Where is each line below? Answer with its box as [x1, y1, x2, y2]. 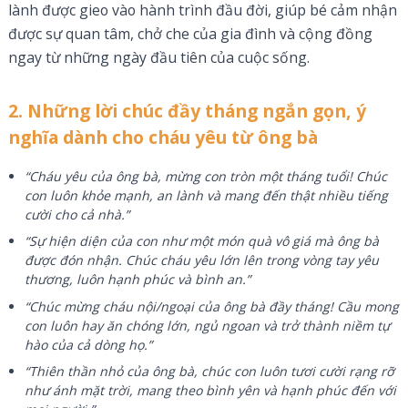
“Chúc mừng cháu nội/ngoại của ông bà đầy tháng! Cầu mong [25, 297, 400, 315]
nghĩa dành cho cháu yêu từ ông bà [7, 125, 318, 150]
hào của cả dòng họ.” [25, 335, 153, 353]
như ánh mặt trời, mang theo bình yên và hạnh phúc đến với [25, 382, 397, 400]
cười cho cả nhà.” [25, 205, 130, 223]
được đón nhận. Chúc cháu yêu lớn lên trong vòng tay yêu [25, 251, 380, 270]
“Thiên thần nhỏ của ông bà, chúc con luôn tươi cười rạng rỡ [25, 362, 395, 381]
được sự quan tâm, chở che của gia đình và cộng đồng [7, 23, 372, 44]
